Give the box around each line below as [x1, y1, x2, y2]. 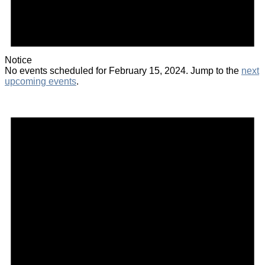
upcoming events [5, 76, 76, 86]
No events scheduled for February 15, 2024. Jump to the [5, 65, 241, 76]
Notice [5, 54, 32, 65]
